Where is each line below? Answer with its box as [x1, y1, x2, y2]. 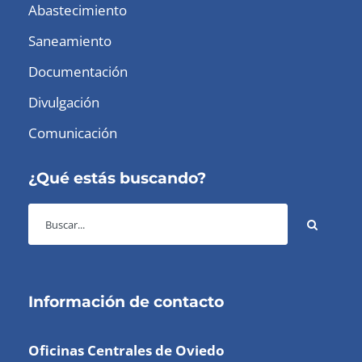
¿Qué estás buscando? [28, 169, 206, 187]
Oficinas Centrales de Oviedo [28, 341, 225, 360]
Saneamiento [28, 32, 112, 50]
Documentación [28, 62, 128, 81]
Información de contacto [28, 293, 224, 311]
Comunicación [28, 124, 117, 142]
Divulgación [28, 93, 99, 112]
